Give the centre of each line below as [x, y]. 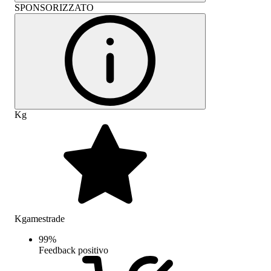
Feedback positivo [73, 250]
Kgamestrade [40, 218]
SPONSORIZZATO [54, 7]
